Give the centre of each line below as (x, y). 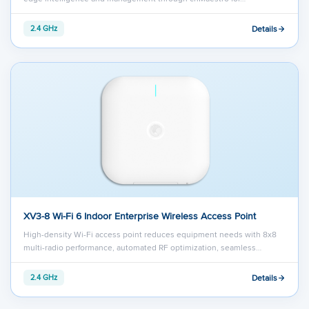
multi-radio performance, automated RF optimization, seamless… (142, 248)
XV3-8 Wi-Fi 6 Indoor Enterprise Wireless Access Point (140, 216)
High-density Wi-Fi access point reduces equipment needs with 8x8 (150, 235)
